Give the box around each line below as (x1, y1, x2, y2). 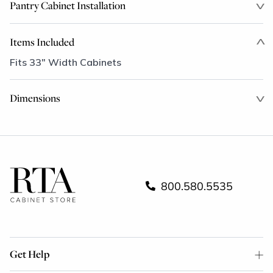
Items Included (10, 35, 74, 49)
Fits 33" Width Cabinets (10, 56, 121, 68)
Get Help (10, 246, 49, 261)
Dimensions (10, 91, 60, 105)
